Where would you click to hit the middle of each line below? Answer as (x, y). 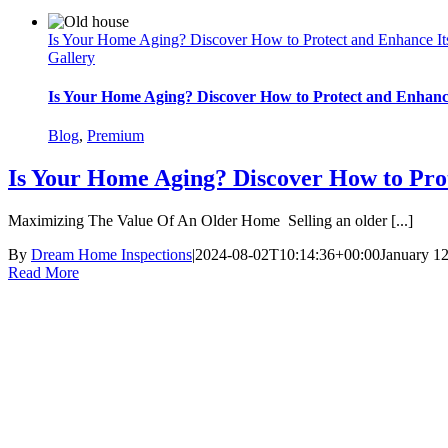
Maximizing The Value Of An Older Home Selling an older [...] (210, 221)
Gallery (71, 57)
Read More (43, 273)
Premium (115, 136)
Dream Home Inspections (111, 255)
